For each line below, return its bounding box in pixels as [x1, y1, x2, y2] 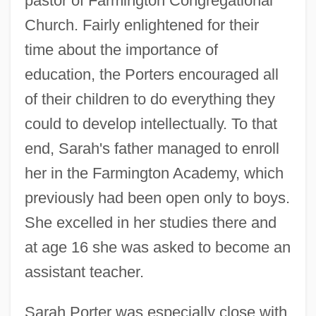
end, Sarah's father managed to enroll [24, 139, 279, 157]
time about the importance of [24, 40, 218, 59]
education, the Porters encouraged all [24, 65, 279, 83]
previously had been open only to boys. [24, 188, 290, 207]
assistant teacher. [24, 262, 144, 281]
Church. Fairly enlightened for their [24, 16, 259, 34]
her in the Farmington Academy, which [24, 164, 284, 182]
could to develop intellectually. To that [24, 114, 277, 133]
